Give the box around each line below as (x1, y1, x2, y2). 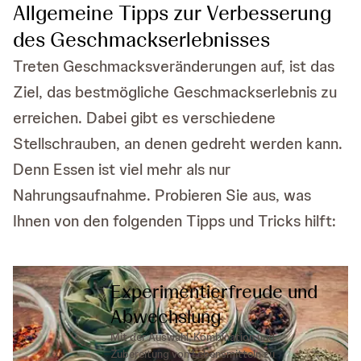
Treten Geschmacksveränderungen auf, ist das (13, 56, 334, 77)
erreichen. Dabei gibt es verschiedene (13, 107, 276, 129)
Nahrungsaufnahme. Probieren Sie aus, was (13, 185, 311, 206)
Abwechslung (110, 304, 221, 330)
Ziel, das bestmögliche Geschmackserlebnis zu (13, 81, 337, 103)
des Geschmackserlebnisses (13, 26, 270, 54)
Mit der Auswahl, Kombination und (110, 330, 275, 345)
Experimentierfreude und (110, 279, 317, 305)
